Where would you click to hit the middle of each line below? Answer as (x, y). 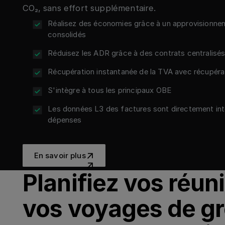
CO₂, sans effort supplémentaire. (89, 8)
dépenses (65, 120)
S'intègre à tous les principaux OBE (110, 90)
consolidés (69, 35)
